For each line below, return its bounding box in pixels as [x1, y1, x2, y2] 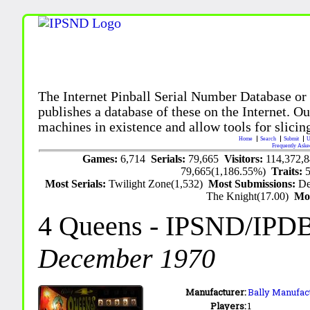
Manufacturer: [185, 285, 247, 298]
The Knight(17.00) [206, 190, 295, 202]
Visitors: [224, 152, 266, 165]
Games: [82, 152, 120, 165]
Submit [284, 135, 301, 142]
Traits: [271, 165, 306, 177]
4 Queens [38, 210, 143, 241]
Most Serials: [45, 177, 109, 190]
